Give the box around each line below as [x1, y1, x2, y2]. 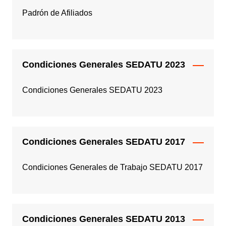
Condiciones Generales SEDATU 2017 [22, 137, 185, 147]
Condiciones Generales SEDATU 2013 [22, 214, 185, 224]
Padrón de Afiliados [22, 9, 92, 18]
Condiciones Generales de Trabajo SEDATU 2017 [22, 163, 203, 172]
